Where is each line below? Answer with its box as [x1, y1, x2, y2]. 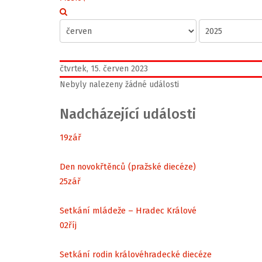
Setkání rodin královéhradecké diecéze [60, 249, 212, 260]
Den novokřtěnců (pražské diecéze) [60, 161, 196, 172]
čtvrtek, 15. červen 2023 [60, 64, 148, 74]
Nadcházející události [60, 106, 196, 122]
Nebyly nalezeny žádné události [60, 80, 179, 89]
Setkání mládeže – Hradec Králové [60, 205, 196, 216]
